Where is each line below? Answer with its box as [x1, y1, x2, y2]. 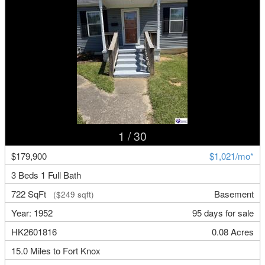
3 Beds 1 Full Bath [11, 169, 82, 182]
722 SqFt [11, 188, 49, 201]
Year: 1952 [11, 206, 53, 219]
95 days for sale [192, 206, 254, 219]
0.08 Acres [211, 225, 254, 238]
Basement [214, 188, 254, 201]
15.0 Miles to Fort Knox [11, 244, 101, 257]
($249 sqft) [49, 189, 95, 201]
